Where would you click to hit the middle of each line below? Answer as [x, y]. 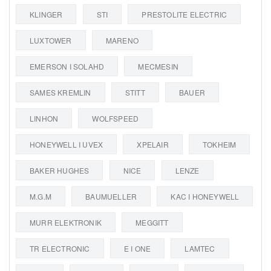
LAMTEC [200, 248]
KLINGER [46, 14]
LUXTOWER [51, 40]
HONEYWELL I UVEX [67, 144]
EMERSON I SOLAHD [67, 66]
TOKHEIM [220, 144]
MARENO [122, 40]
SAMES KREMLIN [60, 92]
